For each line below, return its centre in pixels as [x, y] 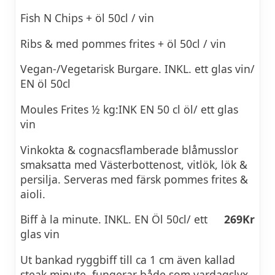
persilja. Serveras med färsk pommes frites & [134, 179]
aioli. [33, 194]
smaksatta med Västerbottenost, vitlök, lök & [134, 164]
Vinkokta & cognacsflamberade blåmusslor [129, 149]
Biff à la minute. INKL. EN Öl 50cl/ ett [114, 219]
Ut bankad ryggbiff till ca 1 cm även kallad [128, 259]
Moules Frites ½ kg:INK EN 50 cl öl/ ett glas [129, 110]
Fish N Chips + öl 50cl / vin [87, 18]
